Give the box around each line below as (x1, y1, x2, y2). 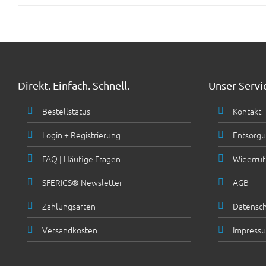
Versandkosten (42, 224, 97, 236)
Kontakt (233, 105, 261, 118)
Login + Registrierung (42, 129, 121, 141)
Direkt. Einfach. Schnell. (18, 79, 129, 92)
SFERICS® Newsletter (42, 176, 122, 189)
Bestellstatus (42, 105, 90, 118)
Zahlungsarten (42, 200, 96, 213)
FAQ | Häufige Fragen (42, 153, 121, 165)
